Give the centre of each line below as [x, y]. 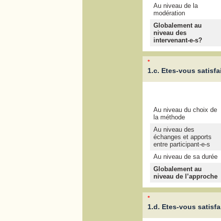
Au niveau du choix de [185, 110]
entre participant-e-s [182, 145]
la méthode [169, 117]
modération [169, 13]
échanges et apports [182, 137]
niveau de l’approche [185, 177]
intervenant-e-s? [178, 40]
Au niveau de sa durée [185, 157]
